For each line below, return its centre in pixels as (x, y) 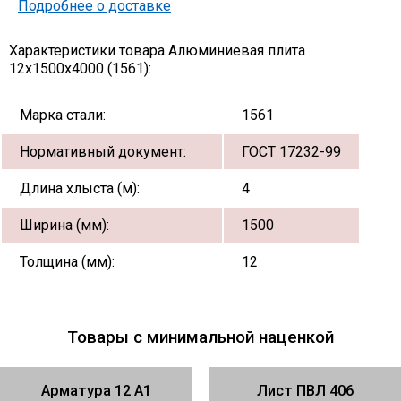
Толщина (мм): (67, 261)
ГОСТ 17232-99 (291, 151)
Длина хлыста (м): (80, 188)
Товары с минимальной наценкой (200, 337)
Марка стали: (63, 115)
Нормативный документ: (103, 151)
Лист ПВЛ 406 (305, 390)
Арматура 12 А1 (96, 390)
